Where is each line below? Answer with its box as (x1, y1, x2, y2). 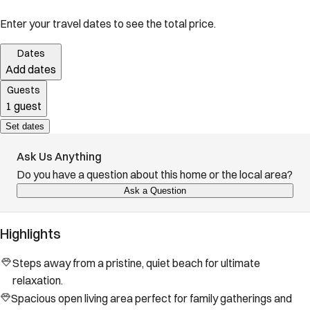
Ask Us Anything (17, 149, 102, 164)
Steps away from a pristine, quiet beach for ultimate (12, 256, 260, 271)
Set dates (6, 121, 44, 132)
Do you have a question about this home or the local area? (17, 167, 293, 182)
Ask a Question (124, 185, 186, 197)
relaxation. (12, 273, 63, 288)
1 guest (6, 99, 42, 113)
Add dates (6, 62, 56, 77)
